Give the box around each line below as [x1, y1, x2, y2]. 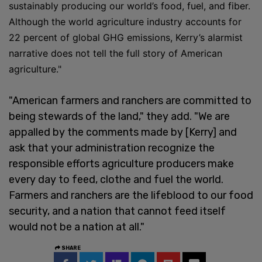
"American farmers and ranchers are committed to [9, 94, 251, 107]
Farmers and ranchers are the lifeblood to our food [9, 188, 253, 202]
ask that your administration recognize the [9, 141, 215, 154]
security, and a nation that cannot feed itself [9, 204, 226, 218]
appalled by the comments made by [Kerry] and [9, 125, 237, 139]
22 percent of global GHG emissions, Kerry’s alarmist [9, 31, 243, 43]
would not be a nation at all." [9, 220, 144, 233]
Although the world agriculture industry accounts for [9, 15, 242, 27]
